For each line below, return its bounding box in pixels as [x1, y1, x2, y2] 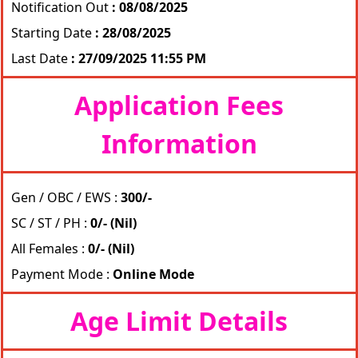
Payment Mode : [10, 265, 113, 283]
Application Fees [74, 88, 284, 122]
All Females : [10, 240, 85, 257]
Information [101, 126, 257, 161]
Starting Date [10, 24, 95, 42]
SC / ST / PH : [10, 214, 87, 232]
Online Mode [112, 265, 194, 283]
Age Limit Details [70, 304, 288, 338]
